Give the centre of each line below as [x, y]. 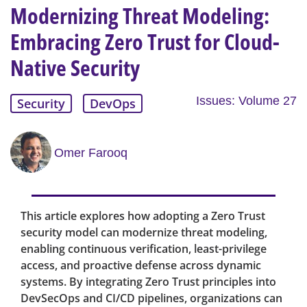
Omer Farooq [91, 152]
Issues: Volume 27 [246, 101]
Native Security [75, 68]
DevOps [113, 104]
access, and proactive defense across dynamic [141, 266]
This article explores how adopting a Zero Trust [143, 216]
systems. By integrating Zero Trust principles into [148, 282]
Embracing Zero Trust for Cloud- [145, 42]
